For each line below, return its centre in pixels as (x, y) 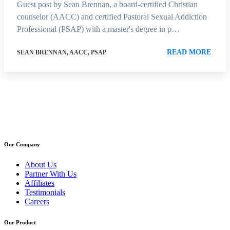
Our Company (22, 144)
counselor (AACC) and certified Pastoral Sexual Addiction (112, 16)
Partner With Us (51, 174)
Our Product (20, 222)
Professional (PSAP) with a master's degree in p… (98, 29)
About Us (41, 164)
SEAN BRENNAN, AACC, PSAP (62, 52)
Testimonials (45, 192)
